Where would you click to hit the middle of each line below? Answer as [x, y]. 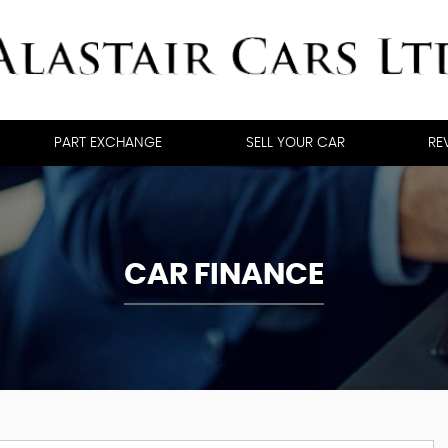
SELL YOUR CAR [295, 143]
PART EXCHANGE [108, 143]
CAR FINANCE [224, 275]
